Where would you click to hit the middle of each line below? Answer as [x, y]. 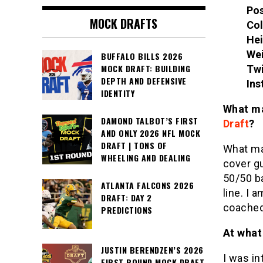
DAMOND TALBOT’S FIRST [150, 121]
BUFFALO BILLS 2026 [142, 56]
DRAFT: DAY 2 [126, 198]
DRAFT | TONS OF [134, 146]
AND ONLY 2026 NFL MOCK [151, 133]
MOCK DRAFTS [124, 24]
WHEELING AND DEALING [146, 158]
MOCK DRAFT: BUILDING [146, 69]
